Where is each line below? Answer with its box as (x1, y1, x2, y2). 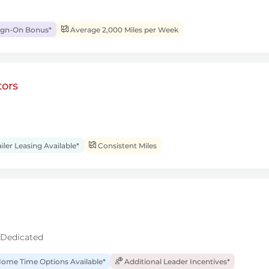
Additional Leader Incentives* (122, 257, 230, 266)
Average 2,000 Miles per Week (68, 25, 178, 34)
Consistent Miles (96, 141, 157, 150)
